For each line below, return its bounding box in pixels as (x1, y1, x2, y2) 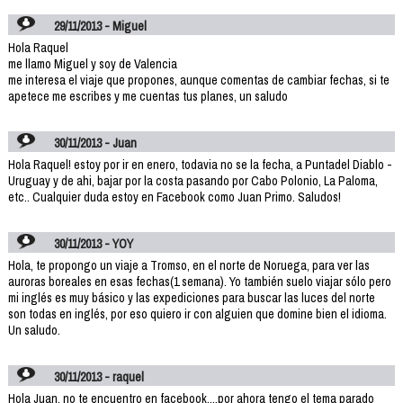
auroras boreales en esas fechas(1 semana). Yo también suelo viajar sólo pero (7, 273, 391, 290)
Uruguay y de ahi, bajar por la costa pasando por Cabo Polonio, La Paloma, (7, 172, 378, 189)
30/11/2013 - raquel (54, 368, 145, 385)
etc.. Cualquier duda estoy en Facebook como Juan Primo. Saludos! (7, 188, 341, 205)
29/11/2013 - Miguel (54, 17, 148, 34)
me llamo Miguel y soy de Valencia (7, 55, 177, 72)
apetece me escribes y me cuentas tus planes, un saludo (7, 87, 288, 104)
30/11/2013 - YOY (54, 235, 134, 252)
